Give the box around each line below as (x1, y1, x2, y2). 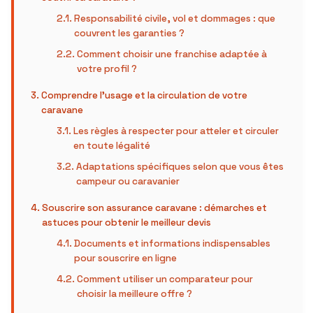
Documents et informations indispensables (74, 238, 271, 249)
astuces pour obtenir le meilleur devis (41, 217, 211, 228)
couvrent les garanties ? (74, 27, 185, 39)
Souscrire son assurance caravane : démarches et (41, 202, 267, 214)
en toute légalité (73, 140, 151, 152)
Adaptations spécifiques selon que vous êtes (76, 161, 284, 173)
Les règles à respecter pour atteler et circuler (73, 125, 279, 137)
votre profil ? (77, 63, 138, 75)
